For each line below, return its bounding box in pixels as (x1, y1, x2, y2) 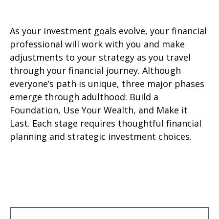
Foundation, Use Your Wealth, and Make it (10, 104, 188, 116)
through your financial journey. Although (10, 65, 181, 76)
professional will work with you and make (10, 38, 185, 50)
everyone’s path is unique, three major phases (10, 78, 204, 89)
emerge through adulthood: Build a (10, 91, 158, 103)
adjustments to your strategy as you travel (10, 51, 191, 63)
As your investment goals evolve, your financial (10, 25, 207, 37)
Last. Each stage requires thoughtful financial (10, 117, 201, 129)
